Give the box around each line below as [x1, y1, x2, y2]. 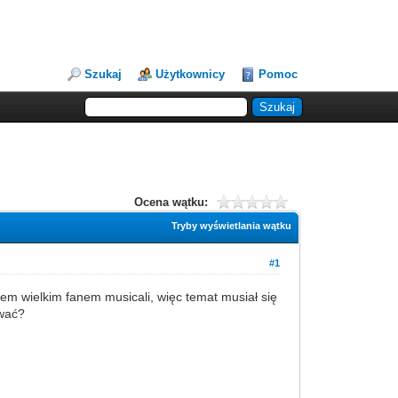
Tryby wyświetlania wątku [171, 219, 292, 231]
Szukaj [84, 68, 123, 81]
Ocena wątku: [133, 195, 208, 209]
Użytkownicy [155, 68, 226, 81]
